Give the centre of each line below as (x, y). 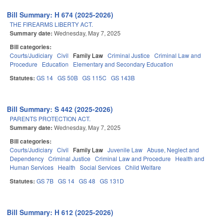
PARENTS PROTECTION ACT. (50, 119)
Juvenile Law (125, 150)
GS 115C (94, 78)
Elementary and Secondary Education (123, 64)
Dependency (27, 159)
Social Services (100, 167)
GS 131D (112, 181)
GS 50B (68, 78)
